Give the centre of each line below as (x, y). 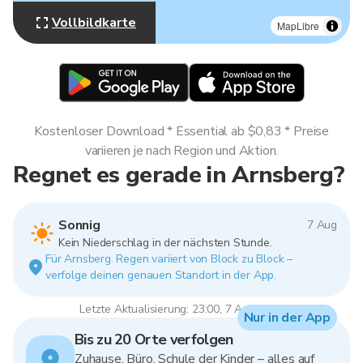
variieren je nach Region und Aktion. (181, 151)
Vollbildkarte (94, 23)
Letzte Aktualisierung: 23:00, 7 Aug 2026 (181, 309)
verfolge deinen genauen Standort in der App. (161, 275)
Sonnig (79, 225)
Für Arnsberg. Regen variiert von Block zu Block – (169, 259)
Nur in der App (287, 318)
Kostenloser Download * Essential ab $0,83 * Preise (181, 131)
